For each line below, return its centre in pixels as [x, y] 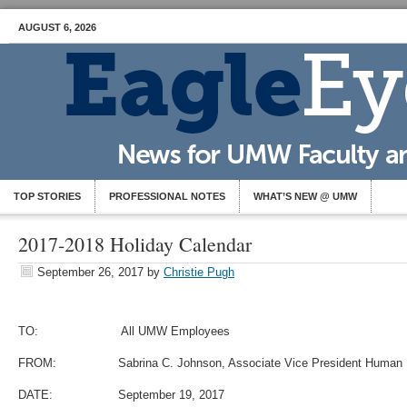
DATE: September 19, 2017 [121, 395]
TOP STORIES [47, 196]
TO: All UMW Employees [124, 331]
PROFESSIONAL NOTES [167, 196]
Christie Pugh [199, 272]
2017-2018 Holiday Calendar [135, 244]
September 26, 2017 [90, 272]
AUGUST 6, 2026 [57, 27]
